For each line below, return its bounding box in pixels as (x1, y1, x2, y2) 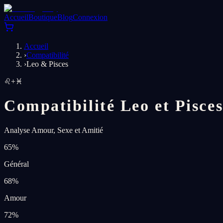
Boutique (28, 13, 57, 21)
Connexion (73, 13, 108, 21)
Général (4, 159, 29, 168)
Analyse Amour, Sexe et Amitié (4, 125, 103, 134)
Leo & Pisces (26, 60, 68, 68)
